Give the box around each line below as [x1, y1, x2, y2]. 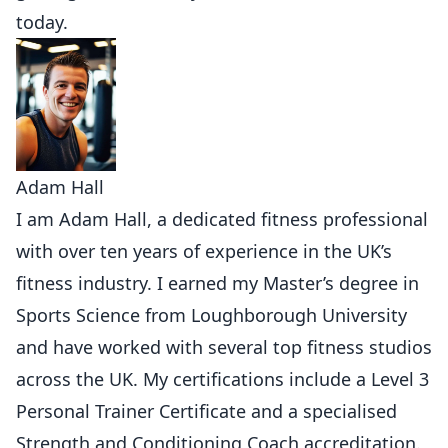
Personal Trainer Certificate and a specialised [16, 399, 397, 424]
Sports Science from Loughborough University [16, 303, 407, 328]
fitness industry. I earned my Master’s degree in [16, 271, 419, 296]
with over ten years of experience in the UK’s [16, 239, 392, 264]
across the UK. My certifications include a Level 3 [16, 367, 429, 392]
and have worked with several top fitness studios [16, 335, 432, 360]
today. [16, 10, 68, 34]
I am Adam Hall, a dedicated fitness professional [16, 207, 428, 232]
